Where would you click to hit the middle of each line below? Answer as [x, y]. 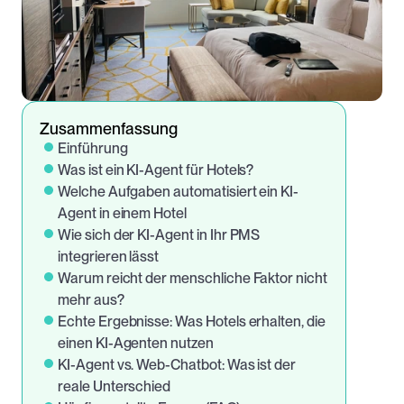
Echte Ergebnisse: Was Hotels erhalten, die [192, 321]
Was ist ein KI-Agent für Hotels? [156, 170]
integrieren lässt [109, 257]
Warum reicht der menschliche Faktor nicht [193, 278]
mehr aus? [91, 300]
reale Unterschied [115, 386]
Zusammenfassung [109, 129]
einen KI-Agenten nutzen [136, 343]
